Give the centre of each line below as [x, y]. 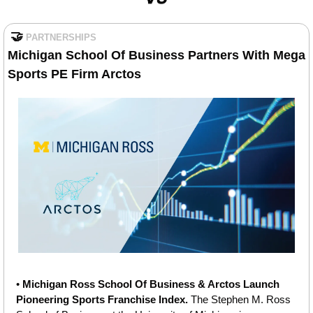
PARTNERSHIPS [61, 37]
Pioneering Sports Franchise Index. [102, 300]
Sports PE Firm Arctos [74, 74]
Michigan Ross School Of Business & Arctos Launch [151, 284]
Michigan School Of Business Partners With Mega [156, 55]
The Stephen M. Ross [239, 300]
